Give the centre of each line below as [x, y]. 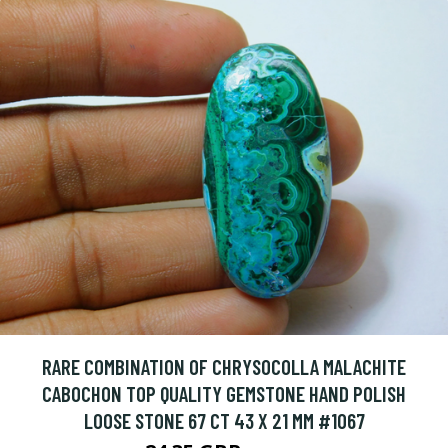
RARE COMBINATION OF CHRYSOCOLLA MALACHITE [224, 367]
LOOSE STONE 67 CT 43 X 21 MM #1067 [224, 421]
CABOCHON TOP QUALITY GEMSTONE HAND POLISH [224, 394]
